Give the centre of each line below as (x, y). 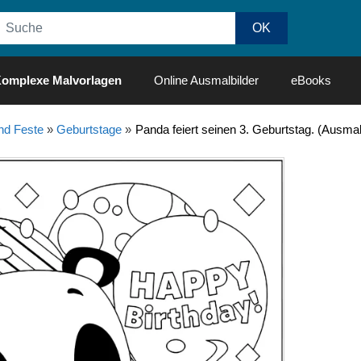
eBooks (311, 80)
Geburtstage (89, 129)
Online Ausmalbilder (206, 80)
